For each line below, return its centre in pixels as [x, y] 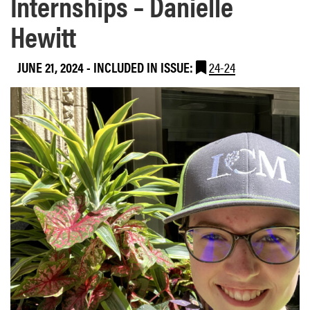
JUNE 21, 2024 [51, 66]
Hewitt [43, 36]
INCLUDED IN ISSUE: [145, 66]
